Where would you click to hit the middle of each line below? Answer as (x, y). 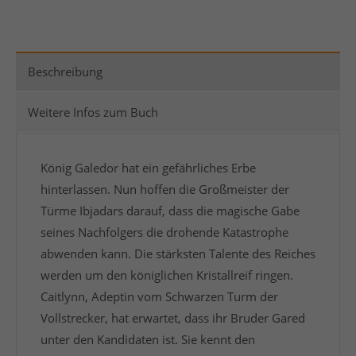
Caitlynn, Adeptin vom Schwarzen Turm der (159, 296)
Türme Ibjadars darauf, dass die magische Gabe (170, 211)
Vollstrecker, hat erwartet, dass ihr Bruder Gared (173, 318)
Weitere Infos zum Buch (93, 112)
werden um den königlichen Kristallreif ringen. (167, 275)
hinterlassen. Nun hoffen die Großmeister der (165, 189)
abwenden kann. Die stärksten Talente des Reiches (178, 253)
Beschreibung (65, 72)
